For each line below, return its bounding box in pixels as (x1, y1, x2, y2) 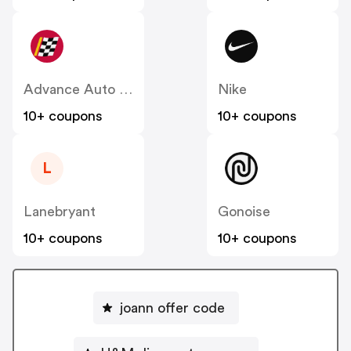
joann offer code (120, 300, 225, 315)
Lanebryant (24, 204, 96, 219)
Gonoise (218, 204, 270, 219)
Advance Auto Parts (119, 82, 132, 97)
